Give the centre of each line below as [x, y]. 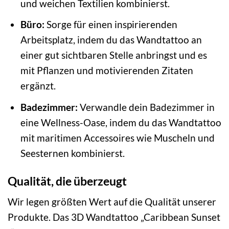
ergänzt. [38, 86]
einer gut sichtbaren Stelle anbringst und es [113, 55]
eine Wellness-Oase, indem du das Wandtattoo [121, 122]
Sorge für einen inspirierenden [111, 25]
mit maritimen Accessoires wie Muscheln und [117, 138]
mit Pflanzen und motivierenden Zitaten [107, 71]
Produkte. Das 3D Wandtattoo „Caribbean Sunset [114, 217]
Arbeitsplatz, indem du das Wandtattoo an [111, 40]
